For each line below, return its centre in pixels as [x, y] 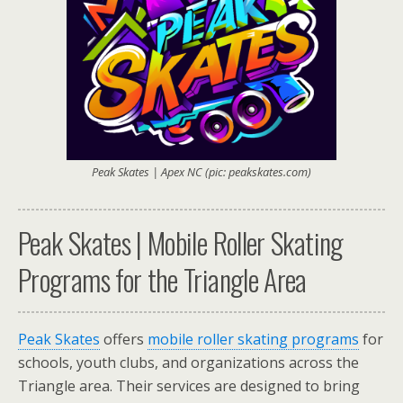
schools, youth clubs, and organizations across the [188, 362]
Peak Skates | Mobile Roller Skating [181, 242]
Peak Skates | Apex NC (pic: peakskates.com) [201, 172]
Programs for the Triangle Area [162, 279]
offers [124, 339]
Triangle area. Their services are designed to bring [189, 385]
